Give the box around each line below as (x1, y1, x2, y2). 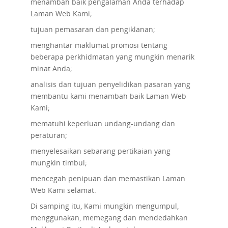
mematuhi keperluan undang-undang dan (30, 119, 175, 128)
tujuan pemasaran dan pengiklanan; (30, 24, 155, 34)
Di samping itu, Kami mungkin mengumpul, (30, 201, 179, 211)
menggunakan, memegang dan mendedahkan (30, 213, 188, 222)
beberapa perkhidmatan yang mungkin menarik (30, 52, 194, 62)
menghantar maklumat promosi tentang (30, 40, 167, 50)
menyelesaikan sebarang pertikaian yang (30, 146, 170, 156)
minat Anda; (30, 64, 72, 73)
